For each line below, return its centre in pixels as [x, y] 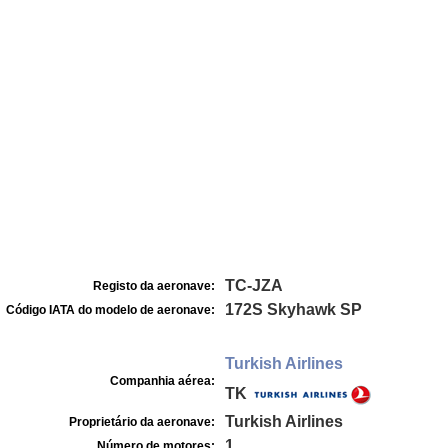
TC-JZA [254, 285]
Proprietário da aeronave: [142, 422]
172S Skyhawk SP [293, 309]
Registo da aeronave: [154, 286]
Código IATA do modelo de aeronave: [110, 310]
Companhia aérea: [162, 381]
